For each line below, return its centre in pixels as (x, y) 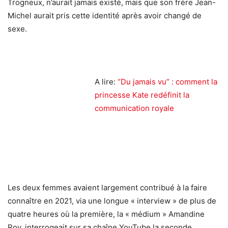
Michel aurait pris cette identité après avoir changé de (105, 15)
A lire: (106, 81)
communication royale (134, 108)
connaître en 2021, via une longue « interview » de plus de (112, 201)
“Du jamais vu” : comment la (167, 81)
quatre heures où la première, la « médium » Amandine (106, 214)
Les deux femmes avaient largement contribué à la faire (107, 187)
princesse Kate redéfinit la (142, 95)
